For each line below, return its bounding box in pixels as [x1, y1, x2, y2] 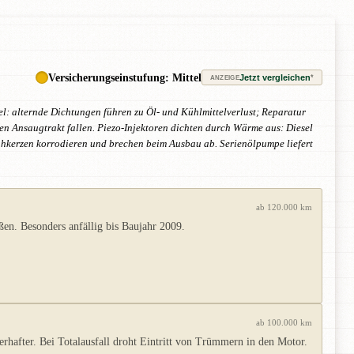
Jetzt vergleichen [239, 73, 311, 83]
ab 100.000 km [256, 318, 312, 328]
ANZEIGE [209, 73, 239, 81]
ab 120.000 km [256, 202, 312, 213]
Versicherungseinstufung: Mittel [47, 71, 201, 85]
